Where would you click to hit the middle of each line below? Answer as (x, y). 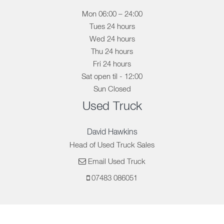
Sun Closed (112, 89)
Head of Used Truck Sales (112, 145)
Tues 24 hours (112, 26)
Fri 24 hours (112, 64)
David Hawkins (112, 132)
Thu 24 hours (112, 51)
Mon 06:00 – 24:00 (112, 14)
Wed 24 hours (112, 39)
